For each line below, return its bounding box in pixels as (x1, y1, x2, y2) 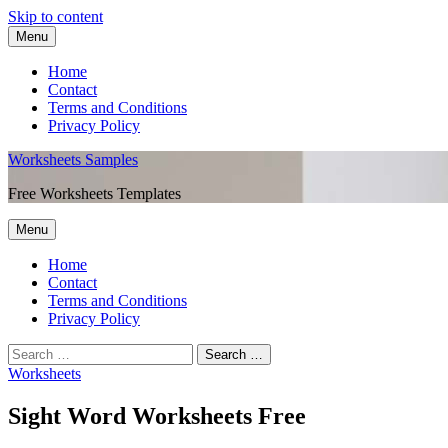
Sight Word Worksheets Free (8, 402, 306, 429)
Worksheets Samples (8, 151, 138, 168)
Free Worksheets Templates (8, 185, 181, 202)
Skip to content (8, 8, 103, 25)
